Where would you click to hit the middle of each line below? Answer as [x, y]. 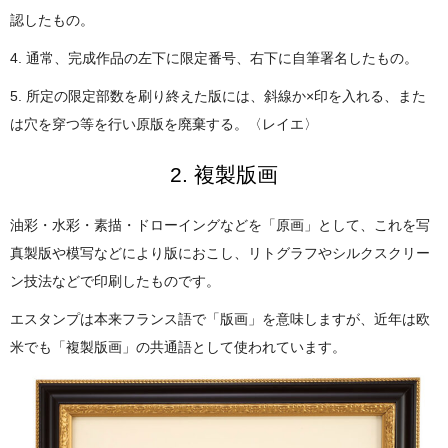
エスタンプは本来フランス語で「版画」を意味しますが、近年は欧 [220, 319]
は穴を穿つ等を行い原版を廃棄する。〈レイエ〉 [164, 124]
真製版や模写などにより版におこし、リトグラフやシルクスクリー [220, 253]
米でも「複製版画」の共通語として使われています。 [178, 347]
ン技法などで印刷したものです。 [115, 281]
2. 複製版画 [224, 174]
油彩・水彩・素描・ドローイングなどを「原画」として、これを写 [220, 225]
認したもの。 [52, 20]
